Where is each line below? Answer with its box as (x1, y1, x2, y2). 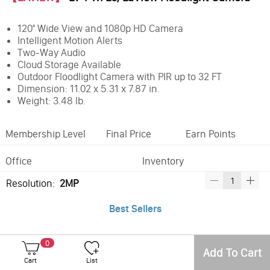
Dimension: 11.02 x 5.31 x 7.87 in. (17, 83, 160, 95)
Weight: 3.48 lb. (17, 95, 86, 107)
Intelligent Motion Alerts (17, 34, 122, 47)
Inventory (142, 154, 184, 167)
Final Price (106, 128, 152, 140)
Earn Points (185, 128, 236, 140)
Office (5, 154, 32, 167)
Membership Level (5, 128, 86, 140)
